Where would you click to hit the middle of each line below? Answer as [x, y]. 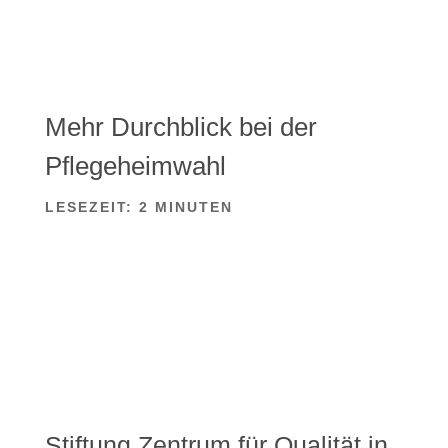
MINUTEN [193, 206]
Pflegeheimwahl [135, 165]
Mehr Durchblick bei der [180, 126]
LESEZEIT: [88, 206]
